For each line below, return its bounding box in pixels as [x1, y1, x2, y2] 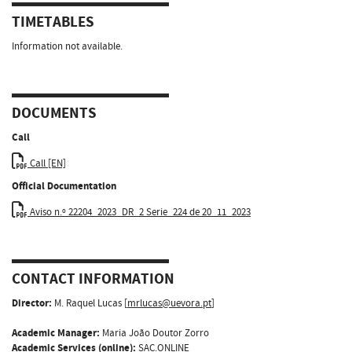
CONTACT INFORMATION [12, 269, 174, 290]
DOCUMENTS [12, 103, 97, 124]
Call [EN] [27, 156, 66, 170]
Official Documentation [12, 178, 116, 193]
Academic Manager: [12, 325, 100, 340]
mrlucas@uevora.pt [127, 295, 211, 310]
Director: [12, 295, 52, 310]
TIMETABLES [12, 12, 94, 33]
